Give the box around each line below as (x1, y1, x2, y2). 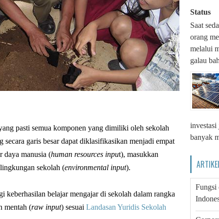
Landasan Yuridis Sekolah (86, 203, 166, 211)
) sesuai (61, 203, 86, 211)
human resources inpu (51, 150, 119, 158)
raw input (31, 203, 61, 211)
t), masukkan (119, 150, 158, 158)
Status (190, 7, 211, 16)
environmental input (65, 163, 126, 172)
